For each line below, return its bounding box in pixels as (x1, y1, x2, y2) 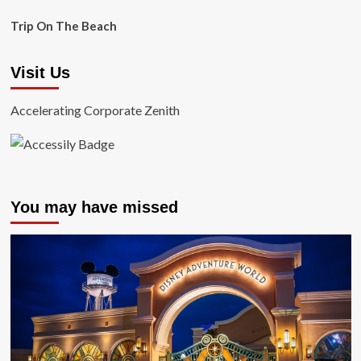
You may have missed (10, 198, 178, 217)
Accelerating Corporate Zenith (10, 102, 180, 118)
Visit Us (10, 64, 70, 81)
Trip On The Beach (10, 19, 117, 33)
